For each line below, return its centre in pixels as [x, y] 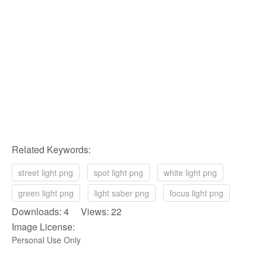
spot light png [118, 172]
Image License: [43, 226]
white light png [190, 172]
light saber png [122, 193]
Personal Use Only [46, 239]
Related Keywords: [51, 149]
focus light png [196, 193]
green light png [46, 193]
